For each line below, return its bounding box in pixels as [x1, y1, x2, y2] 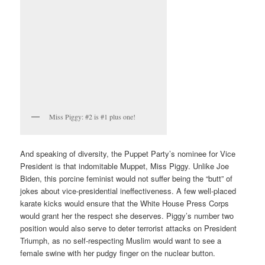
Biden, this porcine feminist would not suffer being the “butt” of [20, 173, 233, 185]
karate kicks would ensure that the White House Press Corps [20, 198, 230, 209]
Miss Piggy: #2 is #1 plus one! [49, 111, 136, 121]
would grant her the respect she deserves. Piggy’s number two [20, 210, 234, 222]
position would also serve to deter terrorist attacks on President [20, 222, 237, 234]
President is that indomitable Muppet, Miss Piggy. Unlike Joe [20, 160, 230, 172]
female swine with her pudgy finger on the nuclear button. [20, 247, 216, 259]
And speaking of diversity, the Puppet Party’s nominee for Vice [20, 148, 236, 160]
